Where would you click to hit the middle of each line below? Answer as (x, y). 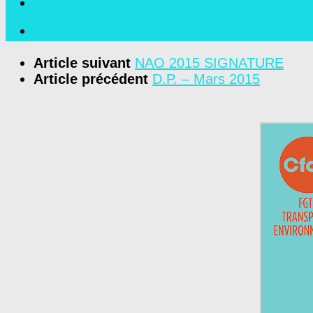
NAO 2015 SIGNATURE (209, 63)
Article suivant (84, 63)
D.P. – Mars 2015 (206, 79)
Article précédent (93, 79)
